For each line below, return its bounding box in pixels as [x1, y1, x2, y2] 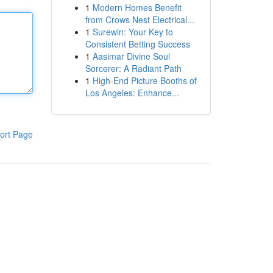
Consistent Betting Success [85, 38, 190, 50]
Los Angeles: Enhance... [85, 87, 179, 99]
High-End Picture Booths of [92, 74, 197, 87]
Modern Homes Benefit [92, 1, 182, 13]
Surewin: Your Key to [92, 26, 173, 38]
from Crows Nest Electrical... [85, 13, 194, 26]
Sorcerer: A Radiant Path [85, 62, 182, 74]
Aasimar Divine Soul [92, 50, 170, 62]
